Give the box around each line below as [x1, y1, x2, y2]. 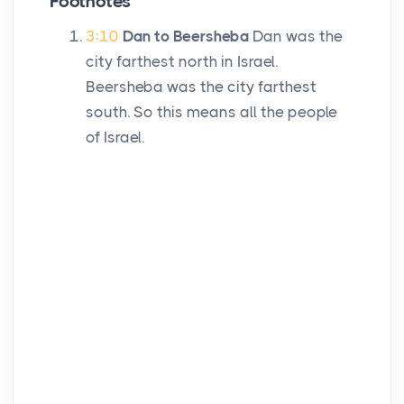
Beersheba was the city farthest [86, 78, 317, 96]
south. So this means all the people [86, 103, 337, 122]
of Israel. [86, 128, 144, 147]
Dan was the [249, 27, 343, 46]
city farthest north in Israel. [86, 52, 278, 71]
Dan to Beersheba [123, 27, 249, 46]
